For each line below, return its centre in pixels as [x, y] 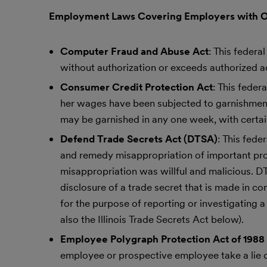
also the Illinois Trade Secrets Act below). [152, 219]
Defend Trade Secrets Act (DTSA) [139, 139]
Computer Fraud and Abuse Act [134, 51]
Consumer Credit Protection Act [136, 87]
